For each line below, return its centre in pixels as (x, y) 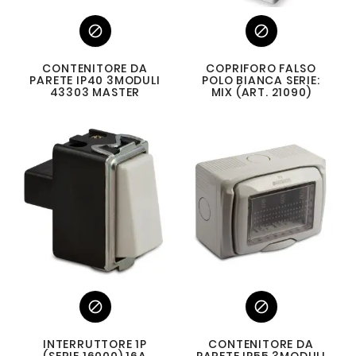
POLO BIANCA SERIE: (261, 80)
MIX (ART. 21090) (261, 92)
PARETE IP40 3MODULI (95, 80)
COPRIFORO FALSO (261, 68)
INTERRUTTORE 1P (95, 344)
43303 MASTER (95, 92)
